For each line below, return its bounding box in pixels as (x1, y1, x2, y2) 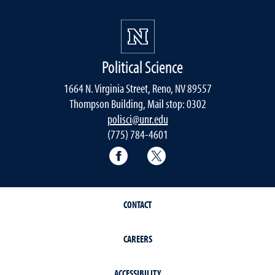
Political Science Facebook (128, 147, 248, 158)
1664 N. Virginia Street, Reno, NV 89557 (63, 80, 212, 96)
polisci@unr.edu (107, 111, 168, 126)
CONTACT (123, 198, 152, 211)
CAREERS (123, 233, 152, 245)
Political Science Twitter (166, 147, 274, 158)
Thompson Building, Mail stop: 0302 (69, 96, 206, 111)
